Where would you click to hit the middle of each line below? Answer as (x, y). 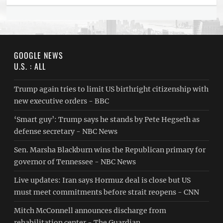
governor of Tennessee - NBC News (75, 162)
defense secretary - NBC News (66, 131)
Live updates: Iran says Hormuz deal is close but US (103, 180)
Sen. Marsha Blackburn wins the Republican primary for (110, 150)
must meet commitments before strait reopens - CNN (107, 192)
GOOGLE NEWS (39, 55)
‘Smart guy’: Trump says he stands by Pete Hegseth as (107, 119)
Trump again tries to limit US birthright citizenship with (111, 89)
